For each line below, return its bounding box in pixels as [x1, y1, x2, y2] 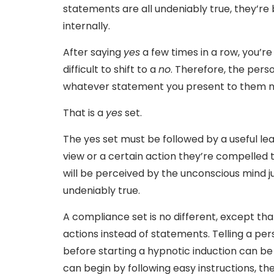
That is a [63, 105, 106, 120]
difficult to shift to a [63, 62, 158, 76]
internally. [63, 18, 110, 33]
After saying [63, 45, 124, 59]
